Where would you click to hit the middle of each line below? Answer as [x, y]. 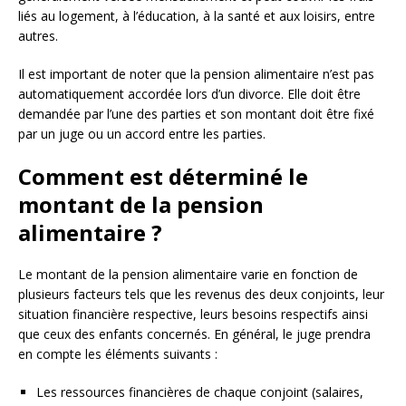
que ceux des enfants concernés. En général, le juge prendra [194, 334]
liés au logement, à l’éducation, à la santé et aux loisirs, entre [197, 16]
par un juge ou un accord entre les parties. [142, 134]
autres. [38, 36]
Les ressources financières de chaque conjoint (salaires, [200, 392]
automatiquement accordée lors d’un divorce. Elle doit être [189, 94]
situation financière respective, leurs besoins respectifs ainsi [193, 314]
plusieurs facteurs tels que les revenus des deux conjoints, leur [201, 295]
